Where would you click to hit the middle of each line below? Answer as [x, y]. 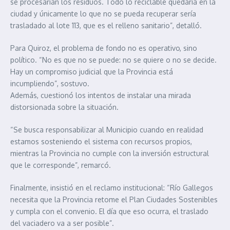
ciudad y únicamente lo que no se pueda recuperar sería [103, 14]
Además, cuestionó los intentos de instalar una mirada [101, 95]
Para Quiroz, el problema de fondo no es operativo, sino [104, 48]
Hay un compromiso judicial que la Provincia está [92, 72]
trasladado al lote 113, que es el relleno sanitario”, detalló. [106, 26]
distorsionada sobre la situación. [64, 107]
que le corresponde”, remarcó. [61, 165]
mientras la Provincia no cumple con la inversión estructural [110, 154]
